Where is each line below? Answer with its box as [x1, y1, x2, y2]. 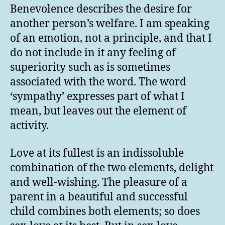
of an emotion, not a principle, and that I [10, 31, 212, 45]
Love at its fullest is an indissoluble [10, 146, 184, 160]
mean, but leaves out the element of [10, 104, 186, 118]
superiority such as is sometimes [10, 60, 170, 74]
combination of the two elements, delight [10, 161, 213, 175]
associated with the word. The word [10, 75, 186, 89]
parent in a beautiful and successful [10, 190, 188, 204]
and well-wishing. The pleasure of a [10, 175, 187, 189]
